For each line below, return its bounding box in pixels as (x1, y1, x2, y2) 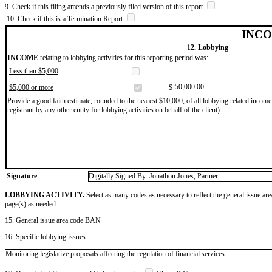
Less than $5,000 (9, 66, 58, 75)
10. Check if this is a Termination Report (7, 14, 124, 23)
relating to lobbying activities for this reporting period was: (38, 53, 208, 62)
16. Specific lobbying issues (5, 232, 86, 241)
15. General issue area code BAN (5, 216, 101, 225)
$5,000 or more (9, 83, 53, 92)
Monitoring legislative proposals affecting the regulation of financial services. (5, 249, 226, 258)
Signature (7, 171, 37, 180)
